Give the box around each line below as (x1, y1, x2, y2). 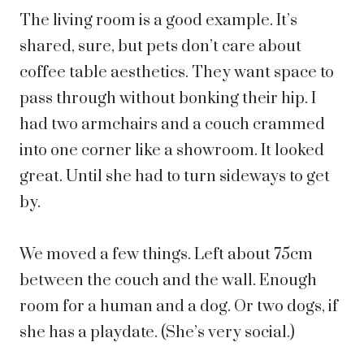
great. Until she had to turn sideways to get (19, 167, 330, 188)
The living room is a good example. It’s (19, 11, 297, 32)
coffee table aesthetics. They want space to (19, 63, 334, 84)
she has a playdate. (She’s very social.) (19, 323, 295, 344)
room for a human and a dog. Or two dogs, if (19, 297, 338, 318)
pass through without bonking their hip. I (19, 89, 316, 110)
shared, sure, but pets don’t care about (19, 37, 301, 58)
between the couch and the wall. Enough (19, 271, 317, 292)
